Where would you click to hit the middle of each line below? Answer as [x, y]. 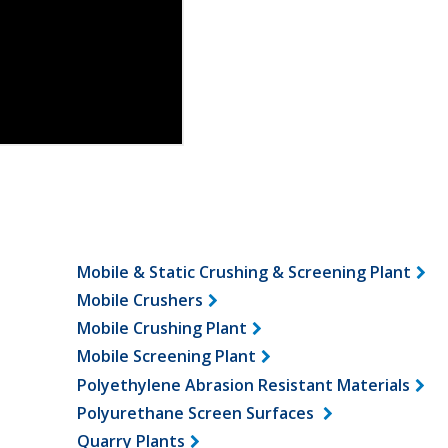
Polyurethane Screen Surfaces [197, 412]
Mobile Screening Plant [166, 356]
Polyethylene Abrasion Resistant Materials [243, 384]
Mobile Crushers [139, 300]
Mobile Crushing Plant [161, 328]
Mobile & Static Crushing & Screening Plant [243, 271]
